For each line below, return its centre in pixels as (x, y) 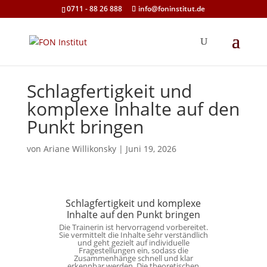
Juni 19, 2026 (151, 149)
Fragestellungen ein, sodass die (133, 251)
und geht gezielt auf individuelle (133, 243)
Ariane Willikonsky (80, 149)
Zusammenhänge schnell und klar (133, 258)
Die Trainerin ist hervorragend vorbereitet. (133, 227)
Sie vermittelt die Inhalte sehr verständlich (133, 235)
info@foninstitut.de (172, 9)
